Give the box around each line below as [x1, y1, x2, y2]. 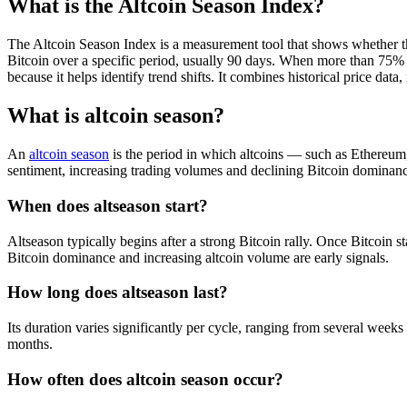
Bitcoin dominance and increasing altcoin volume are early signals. [7, 249, 389, 265]
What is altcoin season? [7, 104, 224, 128]
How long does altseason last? [7, 283, 228, 303]
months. [7, 336, 53, 352]
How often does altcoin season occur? [7, 369, 283, 389]
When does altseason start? [7, 195, 208, 215]
